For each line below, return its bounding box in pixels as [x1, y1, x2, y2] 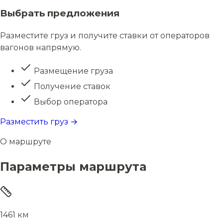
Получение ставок [32, 82, 111, 91]
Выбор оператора [32, 97, 108, 107]
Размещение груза [32, 66, 113, 76]
